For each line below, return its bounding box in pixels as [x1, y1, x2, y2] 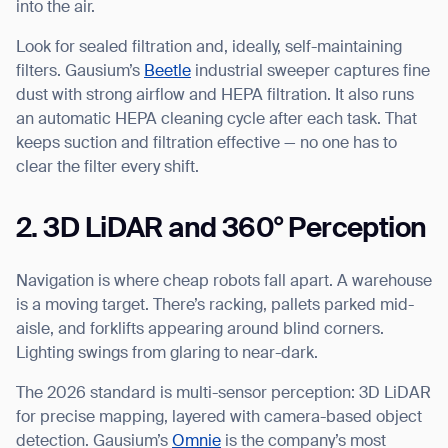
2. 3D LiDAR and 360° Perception [16, 215, 427, 244]
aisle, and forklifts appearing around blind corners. [16, 322, 384, 339]
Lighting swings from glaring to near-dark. [16, 346, 318, 363]
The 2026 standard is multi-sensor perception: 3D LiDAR [16, 386, 431, 403]
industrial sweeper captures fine [191, 64, 430, 81]
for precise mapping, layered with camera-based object [16, 410, 422, 427]
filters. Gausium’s [16, 64, 144, 81]
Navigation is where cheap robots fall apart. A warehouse [16, 274, 432, 291]
